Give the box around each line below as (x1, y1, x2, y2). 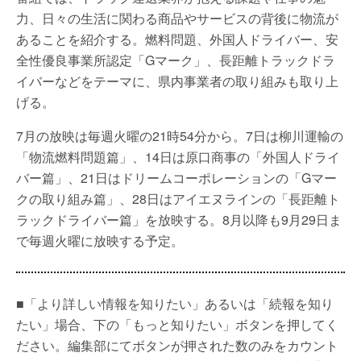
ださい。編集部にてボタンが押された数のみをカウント (16, 336, 338, 355)
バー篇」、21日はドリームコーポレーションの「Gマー (16, 168, 337, 187)
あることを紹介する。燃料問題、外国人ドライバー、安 (16, 30, 338, 48)
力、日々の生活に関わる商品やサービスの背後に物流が (16, 9, 338, 27)
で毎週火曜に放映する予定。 (16, 231, 184, 250)
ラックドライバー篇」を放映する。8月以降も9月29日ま (16, 210, 342, 229)
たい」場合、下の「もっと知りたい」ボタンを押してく (16, 315, 338, 334)
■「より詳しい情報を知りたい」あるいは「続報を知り (16, 294, 334, 313)
